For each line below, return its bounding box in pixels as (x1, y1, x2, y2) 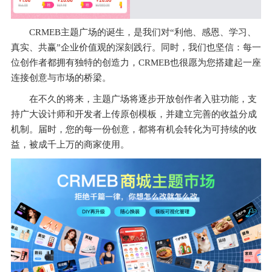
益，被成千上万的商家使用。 (11, 139, 129, 149)
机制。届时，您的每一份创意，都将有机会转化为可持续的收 (11, 124, 257, 134)
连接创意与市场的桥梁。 (11, 72, 111, 83)
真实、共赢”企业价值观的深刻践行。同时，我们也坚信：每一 (11, 42, 261, 52)
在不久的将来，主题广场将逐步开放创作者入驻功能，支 (29, 93, 257, 104)
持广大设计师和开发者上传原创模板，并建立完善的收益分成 (11, 109, 257, 119)
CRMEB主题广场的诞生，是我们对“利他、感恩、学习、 (29, 27, 256, 37)
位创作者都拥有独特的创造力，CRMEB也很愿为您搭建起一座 (11, 57, 261, 67)
